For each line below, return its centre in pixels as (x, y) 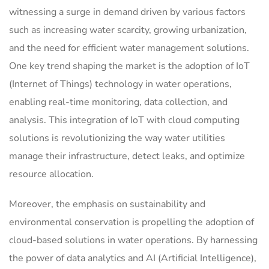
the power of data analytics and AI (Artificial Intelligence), (133, 258)
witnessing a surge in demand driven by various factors (127, 12)
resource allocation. (51, 174)
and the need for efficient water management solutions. (129, 48)
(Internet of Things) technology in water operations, (120, 84)
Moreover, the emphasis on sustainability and (107, 204)
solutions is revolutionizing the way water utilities (117, 138)
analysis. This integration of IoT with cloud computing (124, 120)
